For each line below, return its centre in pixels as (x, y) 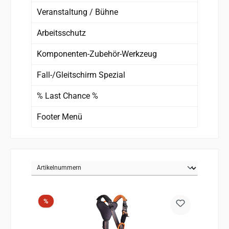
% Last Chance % (67, 96)
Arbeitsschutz (61, 33)
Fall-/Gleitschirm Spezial (81, 75)
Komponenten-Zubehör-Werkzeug (97, 54)
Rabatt (57, 200)
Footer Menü (60, 117)
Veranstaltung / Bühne (77, 12)
